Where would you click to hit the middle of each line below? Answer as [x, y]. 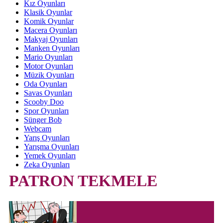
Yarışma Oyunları [52, 147]
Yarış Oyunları [47, 138]
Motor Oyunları [49, 66]
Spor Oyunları [46, 111]
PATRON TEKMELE [83, 181]
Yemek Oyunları [50, 156]
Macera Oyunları [51, 30]
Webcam [38, 129]
